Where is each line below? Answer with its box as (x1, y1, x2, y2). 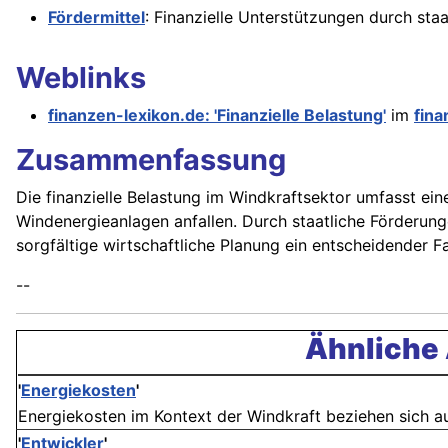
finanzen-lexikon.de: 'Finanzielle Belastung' (48, 105, 386, 126)
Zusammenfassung (16, 142, 286, 178)
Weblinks (16, 60, 146, 96)
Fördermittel (48, 7, 145, 28)
